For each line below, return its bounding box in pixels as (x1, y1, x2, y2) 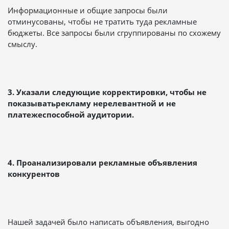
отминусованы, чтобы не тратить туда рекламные (8, 16, 197, 27)
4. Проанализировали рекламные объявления (8, 157, 197, 168)
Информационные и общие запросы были (8, 5, 168, 15)
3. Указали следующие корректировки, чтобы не (8, 86, 207, 97)
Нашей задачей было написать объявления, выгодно (8, 216, 209, 227)
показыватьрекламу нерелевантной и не (8, 98, 176, 108)
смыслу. (8, 38, 37, 49)
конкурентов (8, 168, 60, 179)
